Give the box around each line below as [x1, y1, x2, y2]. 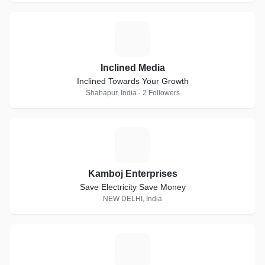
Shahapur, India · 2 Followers [85, 89, 180, 97]
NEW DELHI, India [103, 195, 162, 203]
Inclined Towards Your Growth [76, 76, 189, 86]
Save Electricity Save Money [79, 182, 186, 192]
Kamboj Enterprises [88, 169, 177, 179]
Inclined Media [100, 63, 165, 73]
